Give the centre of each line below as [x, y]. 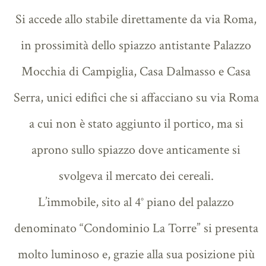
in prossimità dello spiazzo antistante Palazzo [136, 45]
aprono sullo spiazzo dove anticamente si [136, 150]
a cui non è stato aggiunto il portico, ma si [136, 123]
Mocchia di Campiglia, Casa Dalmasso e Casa [136, 71]
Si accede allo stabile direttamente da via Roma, [136, 19]
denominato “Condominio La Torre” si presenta [136, 228]
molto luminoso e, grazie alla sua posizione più [136, 254]
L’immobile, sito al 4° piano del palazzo [136, 202]
